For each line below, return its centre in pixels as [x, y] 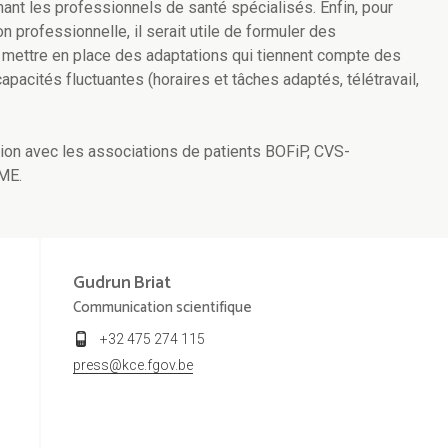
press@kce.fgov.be [132, 365]
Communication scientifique [162, 308]
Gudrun [101, 283]
